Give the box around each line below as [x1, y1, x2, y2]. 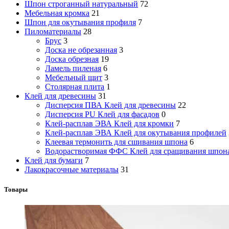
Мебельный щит [45, 73, 102, 82]
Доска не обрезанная [45, 45, 117, 55]
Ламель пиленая [45, 64, 101, 73]
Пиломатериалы [25, 27, 81, 36]
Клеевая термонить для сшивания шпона [45, 138, 188, 147]
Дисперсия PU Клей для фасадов [45, 110, 159, 119]
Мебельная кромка [25, 9, 89, 18]
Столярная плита [45, 82, 104, 91]
